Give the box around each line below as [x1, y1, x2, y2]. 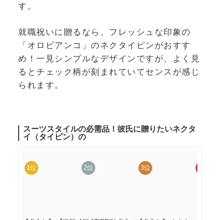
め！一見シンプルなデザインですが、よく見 [18, 53, 200, 63]
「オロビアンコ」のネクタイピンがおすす [18, 40, 191, 50]
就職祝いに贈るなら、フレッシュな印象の [18, 27, 191, 37]
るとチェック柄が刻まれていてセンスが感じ [18, 66, 200, 77]
